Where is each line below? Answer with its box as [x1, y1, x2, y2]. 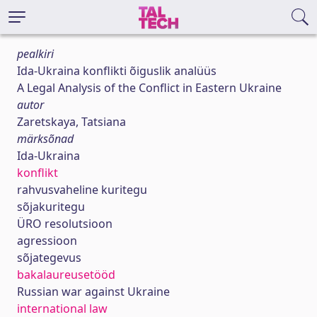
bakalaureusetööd [17, 267, 115, 282]
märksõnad [17, 131, 74, 146]
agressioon [17, 233, 77, 248]
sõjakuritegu [17, 199, 85, 214]
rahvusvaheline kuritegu [17, 182, 147, 197]
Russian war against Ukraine [17, 284, 170, 299]
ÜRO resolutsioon [17, 216, 113, 231]
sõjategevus [17, 250, 81, 265]
